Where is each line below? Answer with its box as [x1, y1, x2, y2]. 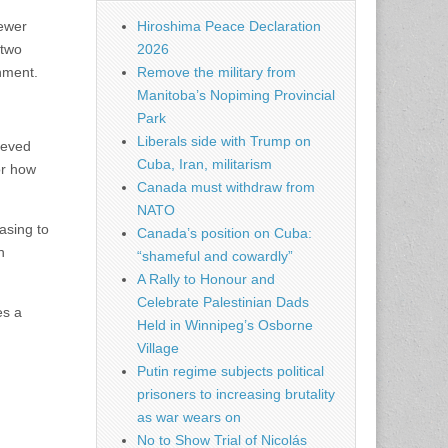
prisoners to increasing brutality [137, 386, 335, 403]
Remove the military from [137, 64, 296, 81]
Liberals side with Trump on [137, 133, 311, 150]
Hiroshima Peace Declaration [137, 18, 321, 35]
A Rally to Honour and [137, 271, 275, 288]
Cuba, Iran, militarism [137, 156, 272, 173]
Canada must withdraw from [137, 179, 315, 196]
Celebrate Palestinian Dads [137, 294, 309, 311]
